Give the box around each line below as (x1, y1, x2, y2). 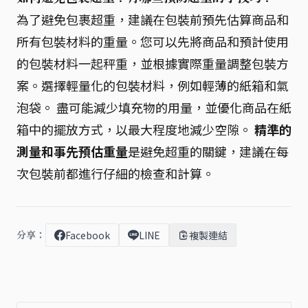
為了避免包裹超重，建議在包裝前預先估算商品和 (16, 10, 289, 28)
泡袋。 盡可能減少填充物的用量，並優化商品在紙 (16, 98, 291, 116)
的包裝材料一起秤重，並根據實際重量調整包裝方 (16, 54, 289, 72)
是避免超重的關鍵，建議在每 (128, 142, 289, 160)
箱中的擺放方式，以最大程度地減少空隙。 (16, 120, 254, 138)
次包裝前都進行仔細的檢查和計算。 (16, 164, 214, 182)
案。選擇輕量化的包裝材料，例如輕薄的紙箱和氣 (16, 76, 289, 94)
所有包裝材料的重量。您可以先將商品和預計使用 (16, 32, 289, 50)
